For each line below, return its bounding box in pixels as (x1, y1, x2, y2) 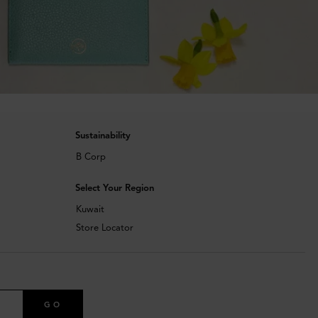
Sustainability (75, 130, 131, 142)
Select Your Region (75, 182, 154, 194)
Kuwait (75, 204, 104, 216)
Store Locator (75, 222, 133, 234)
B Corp (75, 151, 106, 163)
